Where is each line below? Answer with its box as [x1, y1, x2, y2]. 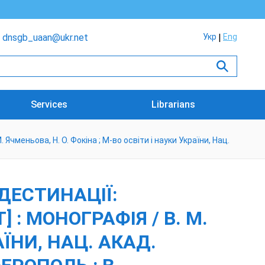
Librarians [151, 99, 196, 110]
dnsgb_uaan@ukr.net [2, 32, 88, 43]
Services [31, 99, 68, 110]
